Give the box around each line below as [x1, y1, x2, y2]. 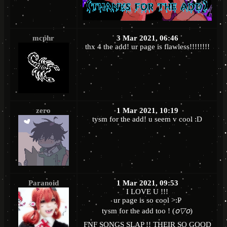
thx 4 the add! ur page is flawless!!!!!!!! [85, 43, 210, 51]
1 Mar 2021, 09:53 [116, 179, 178, 187]
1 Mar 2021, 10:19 [116, 106, 178, 115]
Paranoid [28, 179, 59, 187]
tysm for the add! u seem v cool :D [92, 115, 202, 124]
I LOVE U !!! [126, 187, 168, 196]
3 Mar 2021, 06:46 [116, 34, 178, 43]
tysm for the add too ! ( [102, 207, 175, 215]
